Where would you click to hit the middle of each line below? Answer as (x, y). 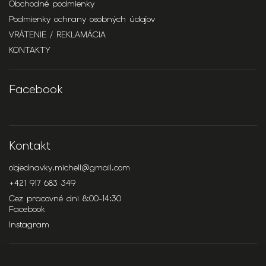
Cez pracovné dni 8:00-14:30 (65, 199)
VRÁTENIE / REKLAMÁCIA (57, 35)
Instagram (29, 225)
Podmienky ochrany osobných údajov (82, 19)
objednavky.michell (45, 168)
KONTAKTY (30, 50)
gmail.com (110, 168)
